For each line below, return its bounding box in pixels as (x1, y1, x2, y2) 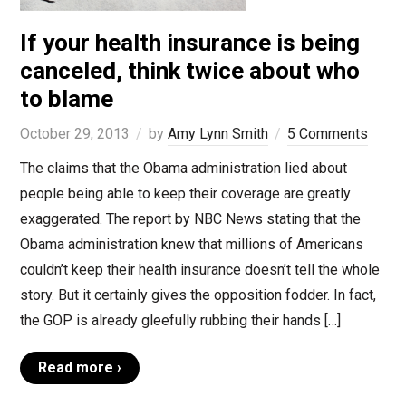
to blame (19, 85, 113, 113)
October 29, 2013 (19, 125, 130, 143)
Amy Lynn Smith (167, 125, 268, 143)
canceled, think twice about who (19, 57, 360, 85)
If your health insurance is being (19, 29, 360, 57)
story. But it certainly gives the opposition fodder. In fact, (19, 286, 376, 304)
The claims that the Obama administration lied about (19, 159, 347, 178)
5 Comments (286, 125, 368, 143)
